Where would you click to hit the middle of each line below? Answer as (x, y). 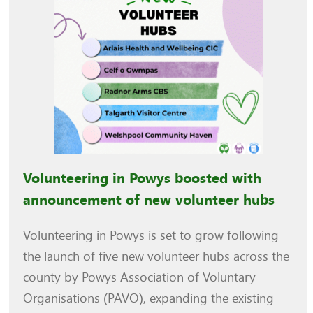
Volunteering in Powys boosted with (143, 178)
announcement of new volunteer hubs (149, 200)
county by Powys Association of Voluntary (140, 277)
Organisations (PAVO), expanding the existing (149, 298)
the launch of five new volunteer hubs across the (156, 256)
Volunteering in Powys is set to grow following (151, 235)
